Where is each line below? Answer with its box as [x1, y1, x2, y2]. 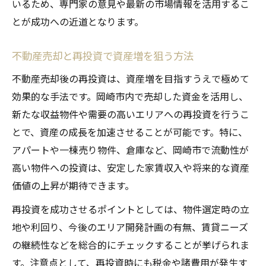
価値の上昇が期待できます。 [12, 178, 134, 193]
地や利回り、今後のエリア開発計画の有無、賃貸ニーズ [12, 220, 248, 235]
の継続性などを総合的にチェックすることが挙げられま [12, 237, 249, 252]
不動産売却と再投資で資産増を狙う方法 [12, 48, 194, 64]
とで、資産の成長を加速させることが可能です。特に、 [12, 125, 248, 140]
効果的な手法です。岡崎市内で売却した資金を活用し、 [12, 89, 248, 104]
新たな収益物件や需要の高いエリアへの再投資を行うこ [12, 107, 249, 122]
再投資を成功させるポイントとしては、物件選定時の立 [12, 202, 249, 217]
